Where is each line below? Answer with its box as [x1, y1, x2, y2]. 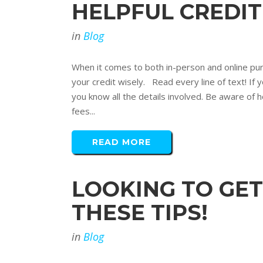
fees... [72, 105, 95, 117]
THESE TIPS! [72, 200, 208, 225]
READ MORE [92, 137, 151, 147]
